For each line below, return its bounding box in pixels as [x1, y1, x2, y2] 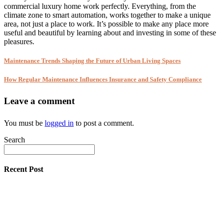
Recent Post [4, 165, 43, 174]
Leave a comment [4, 96, 75, 107]
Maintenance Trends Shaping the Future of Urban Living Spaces [4, 57, 181, 65]
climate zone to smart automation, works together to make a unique [4, 11, 211, 20]
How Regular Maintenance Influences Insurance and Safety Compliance [4, 76, 202, 83]
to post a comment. [74, 119, 134, 128]
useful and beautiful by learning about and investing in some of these [4, 28, 216, 37]
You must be [4, 119, 45, 128]
